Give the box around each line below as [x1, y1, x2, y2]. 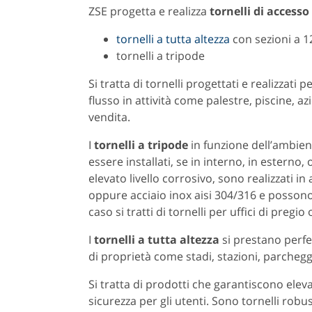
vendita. [88, 109, 130, 125]
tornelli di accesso [210, 3, 309, 19]
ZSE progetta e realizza [88, 3, 210, 19]
